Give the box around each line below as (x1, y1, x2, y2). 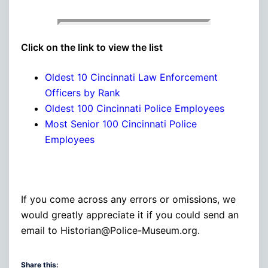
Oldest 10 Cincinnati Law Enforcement (45, 71, 218, 83)
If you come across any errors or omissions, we (21, 193, 236, 205)
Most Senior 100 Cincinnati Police (45, 117, 197, 130)
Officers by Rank (45, 86, 120, 99)
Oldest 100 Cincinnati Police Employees (45, 102, 227, 114)
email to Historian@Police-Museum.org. (21, 224, 200, 236)
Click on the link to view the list (21, 41, 163, 53)
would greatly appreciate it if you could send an (21, 208, 239, 221)
